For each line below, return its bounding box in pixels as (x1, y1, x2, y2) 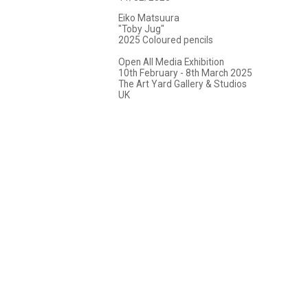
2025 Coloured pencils (118, 34, 213, 45)
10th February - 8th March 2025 (118, 67, 252, 78)
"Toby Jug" (118, 23, 164, 34)
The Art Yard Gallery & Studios (118, 78, 247, 89)
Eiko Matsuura (118, 12, 179, 23)
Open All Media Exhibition (118, 56, 224, 67)
